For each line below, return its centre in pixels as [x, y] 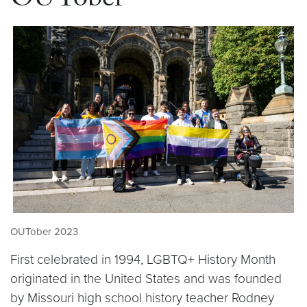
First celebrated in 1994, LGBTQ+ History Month [143, 260]
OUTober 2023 [44, 232]
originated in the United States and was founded [146, 279]
